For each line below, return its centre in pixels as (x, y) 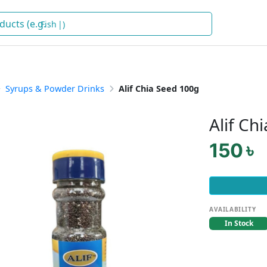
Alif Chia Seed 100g (159, 89)
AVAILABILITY (233, 209)
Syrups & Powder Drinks (55, 89)
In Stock (239, 223)
